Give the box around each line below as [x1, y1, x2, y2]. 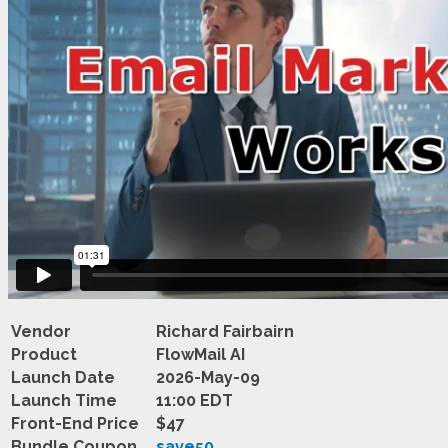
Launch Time [11, 390, 117, 410]
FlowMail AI [156, 344, 245, 364]
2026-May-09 [156, 367, 260, 387]
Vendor [11, 321, 71, 341]
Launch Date [11, 367, 115, 387]
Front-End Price [11, 413, 139, 433]
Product [11, 344, 77, 364]
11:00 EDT [156, 390, 233, 410]
